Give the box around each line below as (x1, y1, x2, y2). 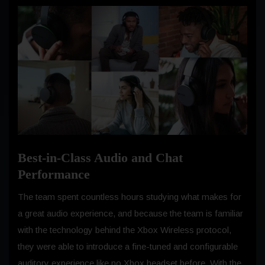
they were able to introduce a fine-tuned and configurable (18, 241, 238, 251)
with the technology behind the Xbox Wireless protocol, (18, 224, 231, 235)
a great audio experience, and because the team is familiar (18, 208, 243, 218)
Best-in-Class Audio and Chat (18, 150, 183, 165)
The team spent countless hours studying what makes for (18, 191, 241, 202)
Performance (18, 166, 90, 182)
